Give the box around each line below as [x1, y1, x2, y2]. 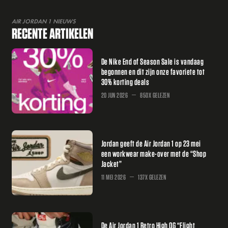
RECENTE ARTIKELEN [12, 25, 94, 41]
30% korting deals [101, 77, 150, 86]
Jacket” [101, 159, 122, 168]
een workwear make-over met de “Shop [101, 149, 207, 158]
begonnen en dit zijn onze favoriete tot [101, 67, 205, 76]
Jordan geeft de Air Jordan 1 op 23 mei [101, 138, 201, 148]
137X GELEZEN [138, 173, 166, 181]
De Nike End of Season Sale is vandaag [101, 56, 204, 66]
